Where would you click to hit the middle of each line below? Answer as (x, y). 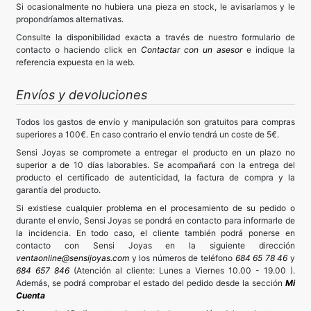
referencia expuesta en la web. (75, 62)
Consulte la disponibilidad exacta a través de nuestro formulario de (155, 37)
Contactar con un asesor (194, 50)
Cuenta (31, 296)
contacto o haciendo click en (78, 50)
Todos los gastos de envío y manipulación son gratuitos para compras (155, 122)
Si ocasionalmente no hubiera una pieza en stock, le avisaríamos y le (155, 7)
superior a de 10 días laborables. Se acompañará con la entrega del (155, 165)
